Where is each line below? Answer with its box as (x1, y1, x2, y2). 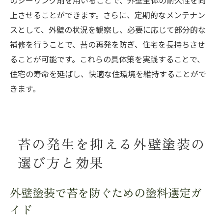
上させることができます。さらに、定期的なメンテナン (10, 10, 205, 20)
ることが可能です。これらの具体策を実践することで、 (10, 55, 205, 64)
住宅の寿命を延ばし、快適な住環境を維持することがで (10, 69, 206, 79)
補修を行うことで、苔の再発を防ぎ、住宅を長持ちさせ (10, 40, 205, 50)
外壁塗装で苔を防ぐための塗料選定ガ (10, 184, 202, 201)
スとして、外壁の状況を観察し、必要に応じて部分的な (10, 25, 206, 35)
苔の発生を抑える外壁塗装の (17, 134, 206, 153)
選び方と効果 (17, 152, 105, 172)
